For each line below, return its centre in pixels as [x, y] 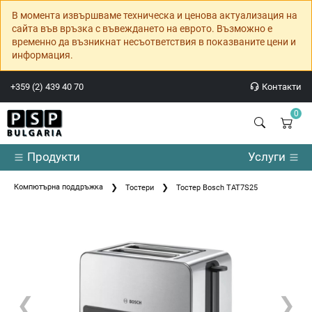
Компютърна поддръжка [58, 187]
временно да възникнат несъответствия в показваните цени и [154, 42]
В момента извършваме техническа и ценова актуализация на [155, 15]
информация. [42, 55]
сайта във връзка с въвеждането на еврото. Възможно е [142, 29]
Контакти [281, 87]
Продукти [52, 157]
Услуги [268, 157]
